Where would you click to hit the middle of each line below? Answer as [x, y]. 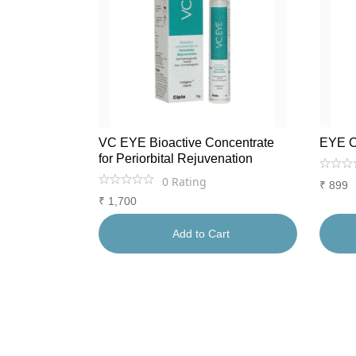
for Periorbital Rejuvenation [176, 159]
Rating [189, 182]
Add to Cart [201, 234]
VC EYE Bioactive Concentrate [186, 143]
